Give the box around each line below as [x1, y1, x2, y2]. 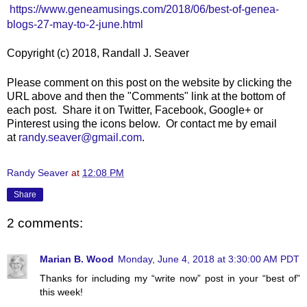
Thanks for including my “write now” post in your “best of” [40, 272, 300, 284]
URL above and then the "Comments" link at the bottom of [7, 90, 285, 102]
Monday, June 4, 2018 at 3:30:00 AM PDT [118, 253, 299, 265]
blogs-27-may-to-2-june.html [7, 18, 143, 30]
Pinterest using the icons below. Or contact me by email [7, 117, 277, 130]
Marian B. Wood [40, 253, 114, 265]
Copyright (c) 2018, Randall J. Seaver [7, 47, 189, 59]
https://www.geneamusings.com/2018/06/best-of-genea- [10, 3, 279, 15]
